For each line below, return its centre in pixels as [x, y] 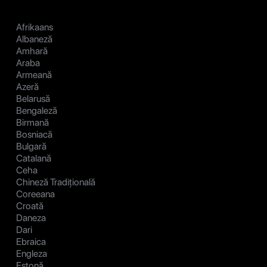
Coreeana [35, 194]
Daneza [31, 218]
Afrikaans [35, 27]
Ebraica [31, 242]
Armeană [34, 75]
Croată [30, 206]
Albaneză [34, 39]
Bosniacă [34, 135]
